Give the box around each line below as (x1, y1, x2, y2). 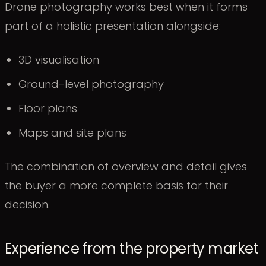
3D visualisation (18, 52, 100, 68)
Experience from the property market (5, 238, 259, 258)
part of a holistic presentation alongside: (5, 18, 221, 34)
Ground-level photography (18, 77, 164, 92)
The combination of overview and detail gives (5, 159, 247, 175)
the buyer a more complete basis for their (5, 178, 228, 194)
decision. (5, 197, 50, 213)
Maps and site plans (18, 125, 127, 141)
